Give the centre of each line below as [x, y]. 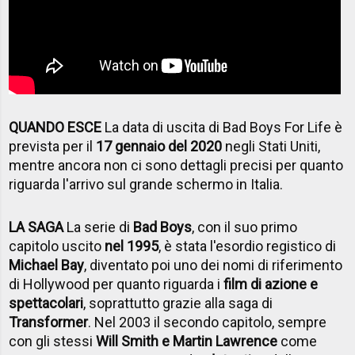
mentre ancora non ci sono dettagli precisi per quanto [176, 166]
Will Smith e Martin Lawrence [187, 342]
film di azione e [271, 284]
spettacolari [46, 303]
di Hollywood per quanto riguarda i [116, 284]
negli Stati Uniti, [271, 147]
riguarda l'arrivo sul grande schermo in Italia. [146, 185]
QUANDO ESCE [55, 128]
